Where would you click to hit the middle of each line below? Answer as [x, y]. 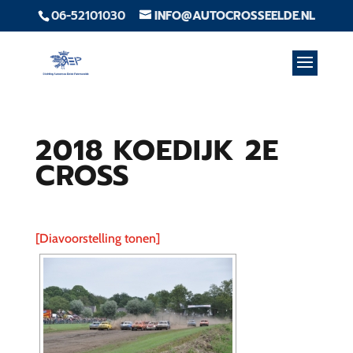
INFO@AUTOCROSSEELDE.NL [234, 16]
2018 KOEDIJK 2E [157, 150]
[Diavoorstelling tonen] [97, 238]
